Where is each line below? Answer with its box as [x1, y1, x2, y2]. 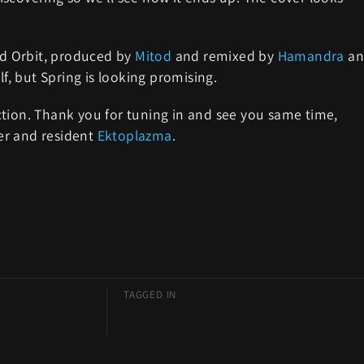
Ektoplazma [97, 126, 172, 145]
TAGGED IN [123, 288, 177, 301]
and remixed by [171, 46, 278, 65]
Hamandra [277, 46, 344, 65]
